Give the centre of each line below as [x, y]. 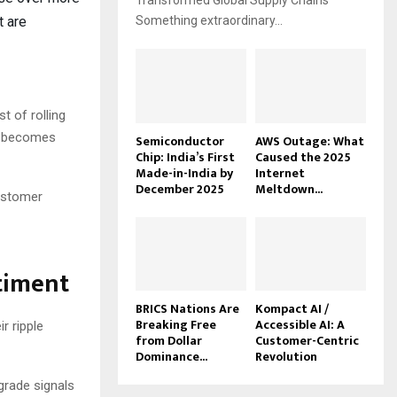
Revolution [286, 356]
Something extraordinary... [209, 21]
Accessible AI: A [300, 324]
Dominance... [171, 356]
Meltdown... [289, 189]
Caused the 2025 [303, 157]
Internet [280, 173]
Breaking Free [176, 324]
